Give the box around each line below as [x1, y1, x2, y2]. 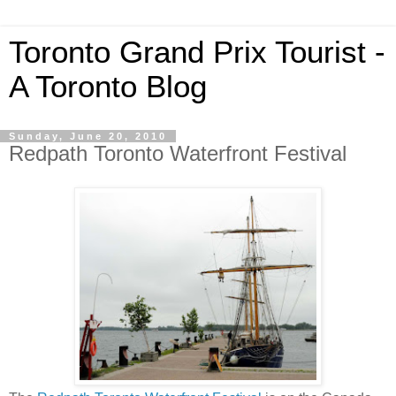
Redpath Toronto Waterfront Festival [9, 141, 346, 165]
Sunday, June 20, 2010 [9, 131, 167, 141]
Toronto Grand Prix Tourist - [9, 35, 385, 69]
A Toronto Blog [9, 70, 207, 103]
